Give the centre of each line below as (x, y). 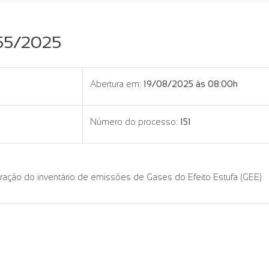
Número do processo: (134, 122)
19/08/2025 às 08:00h (191, 84)
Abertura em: (116, 84)
